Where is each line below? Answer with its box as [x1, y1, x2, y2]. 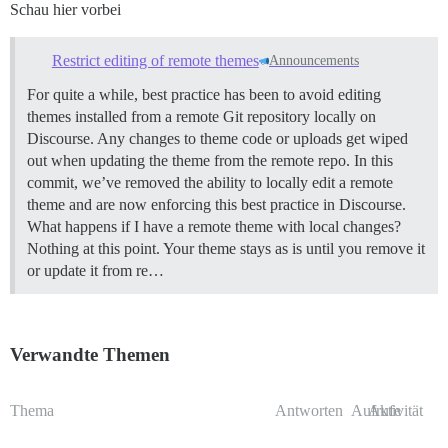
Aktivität [368, 401, 423, 419]
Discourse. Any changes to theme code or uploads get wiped [27, 129, 408, 147]
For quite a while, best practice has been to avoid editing [27, 85, 381, 103]
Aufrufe [351, 401, 401, 419]
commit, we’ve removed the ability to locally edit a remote [27, 173, 393, 191]
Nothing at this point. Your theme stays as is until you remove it [27, 239, 425, 257]
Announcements [269, 53, 360, 69]
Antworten [274, 401, 343, 419]
